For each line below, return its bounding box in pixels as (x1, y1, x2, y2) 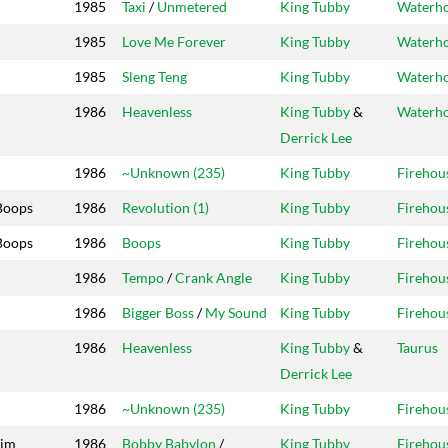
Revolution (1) (122, 199, 209, 217)
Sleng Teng (122, 68, 187, 86)
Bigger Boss (122, 304, 194, 322)
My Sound (205, 304, 267, 322)
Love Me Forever (122, 33, 226, 51)
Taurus (397, 339, 438, 357)
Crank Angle (175, 269, 252, 287)
